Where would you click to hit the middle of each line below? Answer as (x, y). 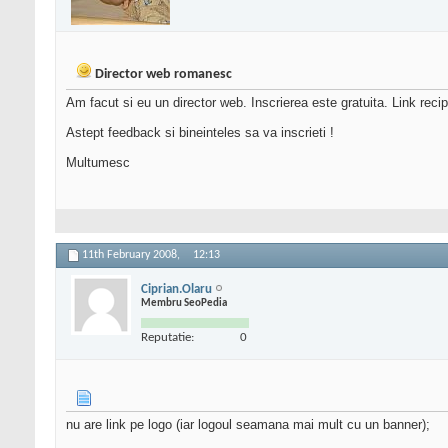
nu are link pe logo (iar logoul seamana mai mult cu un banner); (248, 425)
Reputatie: (167, 337)
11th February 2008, (132, 255)
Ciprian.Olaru (176, 289)
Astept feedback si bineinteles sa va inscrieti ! (200, 133)
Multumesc (98, 163)
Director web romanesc (163, 75)
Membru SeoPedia (184, 303)
